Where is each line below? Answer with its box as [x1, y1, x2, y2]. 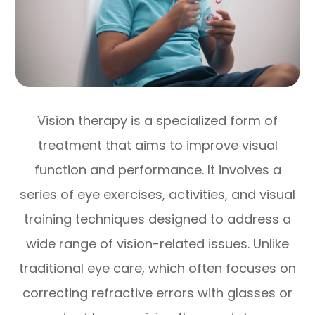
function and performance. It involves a [34, 161, 281, 179]
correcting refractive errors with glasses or [22, 284, 292, 302]
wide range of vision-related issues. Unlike [26, 235, 289, 253]
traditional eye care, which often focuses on [19, 259, 296, 278]
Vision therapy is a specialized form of [37, 112, 278, 130]
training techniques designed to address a [24, 210, 291, 229]
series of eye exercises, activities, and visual [20, 186, 295, 204]
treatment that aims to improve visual [37, 136, 278, 155]
